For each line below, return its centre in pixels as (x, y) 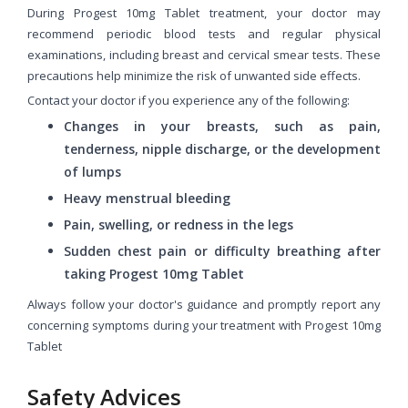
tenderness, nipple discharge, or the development (222, 148)
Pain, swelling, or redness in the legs (178, 224)
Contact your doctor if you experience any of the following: (189, 100)
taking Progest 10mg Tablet (154, 273)
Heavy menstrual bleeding (147, 198)
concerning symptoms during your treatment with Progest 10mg (204, 325)
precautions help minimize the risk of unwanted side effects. (194, 75)
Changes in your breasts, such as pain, (222, 126)
